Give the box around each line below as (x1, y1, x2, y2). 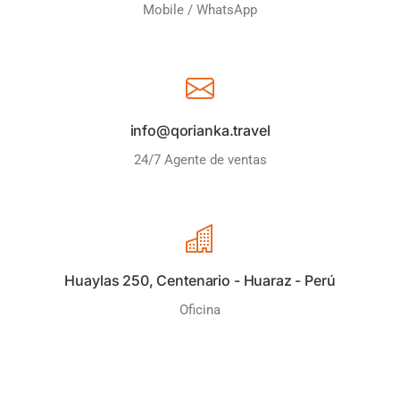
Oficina (179, 302, 221, 318)
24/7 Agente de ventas (133, 152, 267, 168)
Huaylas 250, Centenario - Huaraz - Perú (64, 271, 336, 289)
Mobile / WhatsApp (143, 2, 257, 18)
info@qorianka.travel (129, 121, 271, 139)
